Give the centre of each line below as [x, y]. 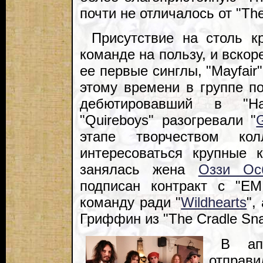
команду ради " [131, 203]
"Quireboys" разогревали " [168, 120]
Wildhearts [214, 203]
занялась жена [139, 170]
